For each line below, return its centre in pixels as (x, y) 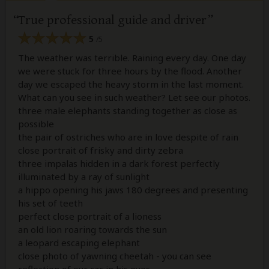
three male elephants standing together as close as (128, 111)
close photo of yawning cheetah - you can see (115, 256)
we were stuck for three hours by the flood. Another (130, 71)
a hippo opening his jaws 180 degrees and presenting (133, 190)
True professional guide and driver (112, 20)
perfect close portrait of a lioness (90, 216)
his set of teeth (50, 203)
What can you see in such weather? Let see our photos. (134, 98)
